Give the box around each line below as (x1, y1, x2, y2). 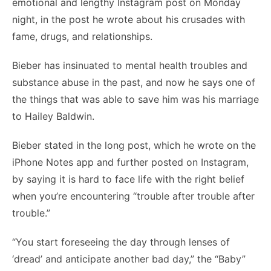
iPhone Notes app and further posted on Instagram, (12, 156, 249, 168)
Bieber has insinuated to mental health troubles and (12, 59, 247, 71)
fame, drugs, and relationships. (12, 30, 152, 42)
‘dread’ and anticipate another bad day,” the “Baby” (12, 253, 246, 265)
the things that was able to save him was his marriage (12, 93, 259, 105)
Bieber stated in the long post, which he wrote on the (12, 139, 256, 151)
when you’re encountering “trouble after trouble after (12, 190, 255, 202)
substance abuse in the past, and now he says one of (12, 76, 255, 88)
